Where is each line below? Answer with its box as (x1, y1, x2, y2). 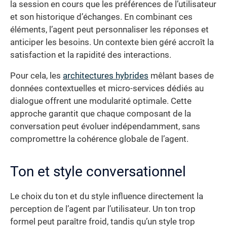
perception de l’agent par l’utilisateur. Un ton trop (10, 204, 196, 214)
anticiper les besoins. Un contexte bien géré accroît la (10, 37, 214, 47)
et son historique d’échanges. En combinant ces (10, 12, 193, 22)
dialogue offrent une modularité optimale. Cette (10, 96, 192, 106)
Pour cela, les (10, 71, 63, 81)
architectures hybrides (63, 71, 148, 81)
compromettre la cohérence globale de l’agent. (10, 134, 188, 144)
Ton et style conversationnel (10, 163, 186, 180)
